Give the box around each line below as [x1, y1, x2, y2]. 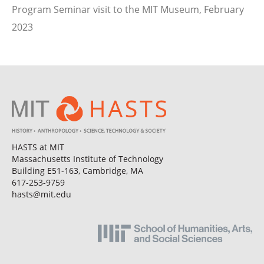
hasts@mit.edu [12, 189, 71, 200]
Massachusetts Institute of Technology [12, 153, 163, 165]
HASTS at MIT [12, 141, 64, 153]
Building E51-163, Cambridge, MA [12, 165, 143, 177]
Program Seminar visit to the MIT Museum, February [12, 3, 244, 16]
